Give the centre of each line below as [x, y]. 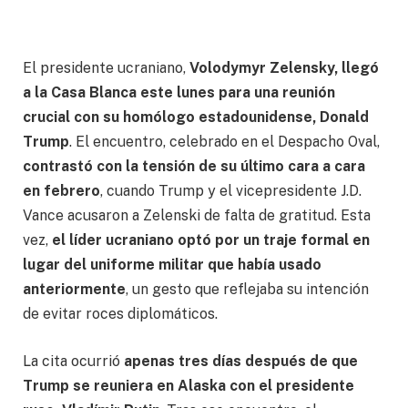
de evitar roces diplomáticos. [120, 313]
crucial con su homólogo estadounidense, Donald [196, 117]
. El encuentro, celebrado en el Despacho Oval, [224, 141]
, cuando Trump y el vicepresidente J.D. [231, 190]
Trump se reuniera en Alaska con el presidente [189, 385]
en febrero [61, 190]
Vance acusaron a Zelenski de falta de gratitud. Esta [197, 215]
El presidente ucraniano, [106, 67]
